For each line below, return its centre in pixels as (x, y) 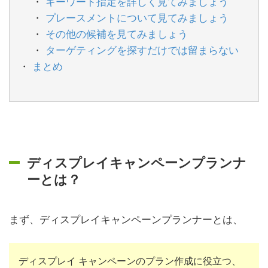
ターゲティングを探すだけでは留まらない (142, 50)
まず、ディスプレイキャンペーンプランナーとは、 (126, 218)
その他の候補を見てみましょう (117, 33)
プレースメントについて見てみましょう (137, 17)
